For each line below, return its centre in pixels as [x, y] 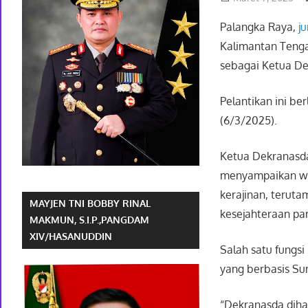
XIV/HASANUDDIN [71, 236]
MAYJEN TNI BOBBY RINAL [90, 203]
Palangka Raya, [260, 26]
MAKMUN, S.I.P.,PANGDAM [90, 220]
